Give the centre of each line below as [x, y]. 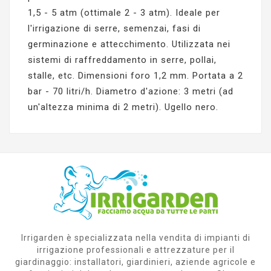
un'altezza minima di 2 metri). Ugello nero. [126, 107]
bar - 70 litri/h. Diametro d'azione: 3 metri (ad [131, 91]
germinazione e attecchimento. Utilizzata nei [129, 44]
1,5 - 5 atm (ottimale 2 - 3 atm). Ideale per [124, 12]
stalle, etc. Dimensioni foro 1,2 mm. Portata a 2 [135, 75]
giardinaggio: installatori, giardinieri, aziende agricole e [135, 262]
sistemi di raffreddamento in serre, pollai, [122, 60]
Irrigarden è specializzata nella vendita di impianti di [135, 237]
